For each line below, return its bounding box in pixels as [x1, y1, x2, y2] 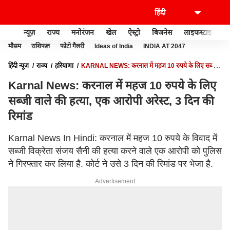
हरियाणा [55, 62, 73, 69]
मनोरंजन [71, 28, 94, 36]
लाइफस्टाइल [184, 28, 216, 36]
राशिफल [31, 43, 50, 50]
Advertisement [95, 178, 135, 185]
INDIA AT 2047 [143, 43, 185, 50]
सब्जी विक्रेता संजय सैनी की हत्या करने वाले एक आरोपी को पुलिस [8, 146, 222, 156]
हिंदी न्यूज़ [8, 62, 29, 69]
